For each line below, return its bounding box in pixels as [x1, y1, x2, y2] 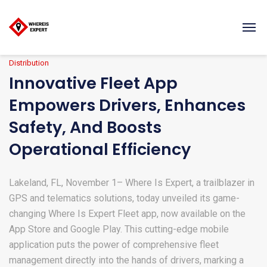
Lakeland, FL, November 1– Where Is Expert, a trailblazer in [9, 177, 254, 188]
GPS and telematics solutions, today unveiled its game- [9, 193, 240, 204]
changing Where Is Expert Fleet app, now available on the [9, 208, 246, 219]
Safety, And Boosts [9, 116, 162, 138]
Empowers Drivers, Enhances [9, 94, 246, 116]
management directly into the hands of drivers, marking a [9, 254, 244, 266]
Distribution [9, 58, 49, 67]
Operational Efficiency [9, 138, 191, 160]
